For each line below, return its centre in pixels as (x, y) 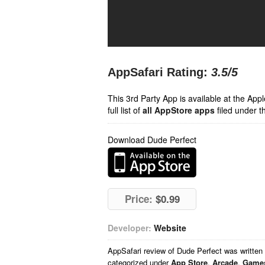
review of (160, 251)
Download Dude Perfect (152, 140)
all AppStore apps (179, 110)
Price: (138, 199)
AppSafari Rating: (158, 72)
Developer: (130, 228)
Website (170, 228)
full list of (125, 110)
